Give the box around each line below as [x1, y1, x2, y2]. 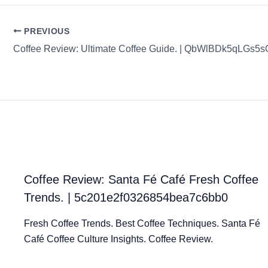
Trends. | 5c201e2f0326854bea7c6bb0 [24, 190, 228, 204]
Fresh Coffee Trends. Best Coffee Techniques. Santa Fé [24, 218, 260, 229]
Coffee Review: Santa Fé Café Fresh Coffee [24, 172, 258, 186]
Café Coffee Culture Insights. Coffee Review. [24, 233, 213, 244]
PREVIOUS [21, 26, 70, 36]
